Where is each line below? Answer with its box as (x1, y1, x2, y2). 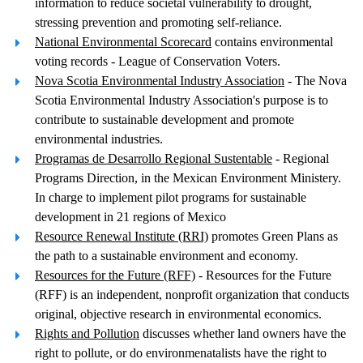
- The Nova (284, 74, 347, 88)
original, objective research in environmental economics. (35, 307, 322, 321)
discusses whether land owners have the (139, 327, 346, 340)
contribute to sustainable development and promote (35, 113, 294, 126)
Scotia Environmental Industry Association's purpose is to (35, 93, 328, 107)
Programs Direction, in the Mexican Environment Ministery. (35, 171, 341, 185)
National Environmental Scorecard (35, 35, 211, 49)
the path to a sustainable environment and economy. (35, 249, 298, 263)
